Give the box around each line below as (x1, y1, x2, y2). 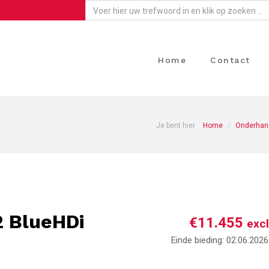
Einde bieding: (171, 235, 225, 246)
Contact (210, 55, 250, 65)
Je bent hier (156, 121, 195, 130)
